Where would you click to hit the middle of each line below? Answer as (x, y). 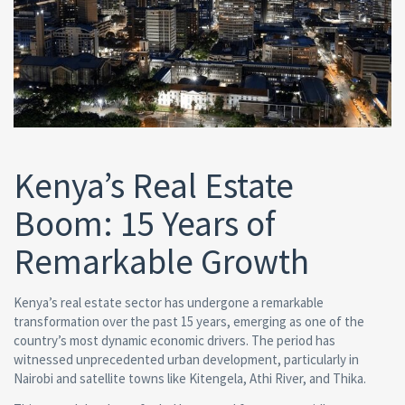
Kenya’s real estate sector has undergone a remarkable (169, 302)
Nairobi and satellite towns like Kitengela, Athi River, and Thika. (190, 378)
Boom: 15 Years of (145, 223)
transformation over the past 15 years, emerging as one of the (189, 321)
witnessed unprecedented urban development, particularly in (186, 359)
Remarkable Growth (161, 261)
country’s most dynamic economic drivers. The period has (174, 340)
